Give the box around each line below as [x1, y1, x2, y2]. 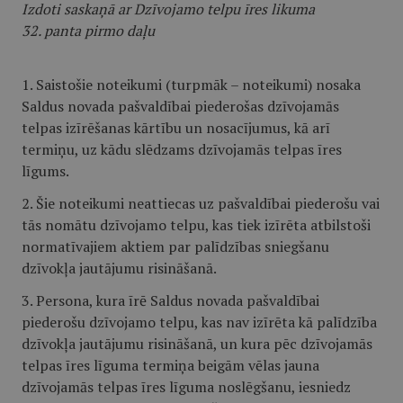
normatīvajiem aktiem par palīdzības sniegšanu [22, 237, 329, 256]
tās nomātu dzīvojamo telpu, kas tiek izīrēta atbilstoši [22, 215, 371, 235]
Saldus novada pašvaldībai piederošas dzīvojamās [22, 96, 339, 116]
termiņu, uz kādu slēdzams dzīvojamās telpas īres [22, 139, 342, 159]
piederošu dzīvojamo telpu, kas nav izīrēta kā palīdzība [22, 312, 377, 332]
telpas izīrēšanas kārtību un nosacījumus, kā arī [22, 118, 330, 138]
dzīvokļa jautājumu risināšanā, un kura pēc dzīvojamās [22, 334, 372, 354]
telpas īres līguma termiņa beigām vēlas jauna [22, 355, 319, 375]
